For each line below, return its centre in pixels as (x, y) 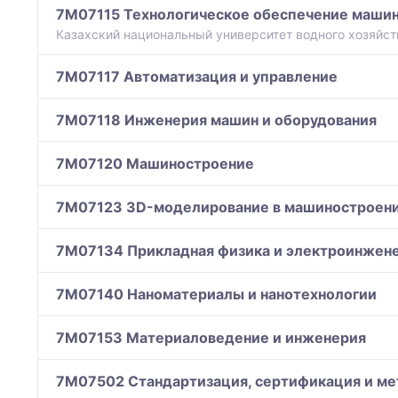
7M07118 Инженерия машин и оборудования (216, 120)
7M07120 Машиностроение (155, 164)
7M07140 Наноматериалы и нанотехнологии (216, 295)
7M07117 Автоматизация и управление (197, 77)
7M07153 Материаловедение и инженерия (211, 338)
